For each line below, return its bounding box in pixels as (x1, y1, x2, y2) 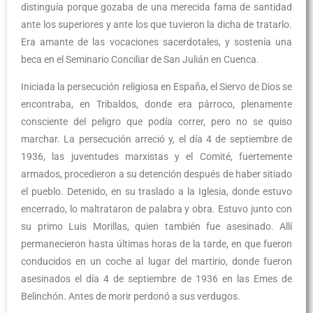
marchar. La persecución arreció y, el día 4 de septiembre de (21, 133, 292, 145)
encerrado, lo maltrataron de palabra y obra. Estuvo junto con (21, 203, 292, 214)
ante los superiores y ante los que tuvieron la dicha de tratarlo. (21, 19, 292, 30)
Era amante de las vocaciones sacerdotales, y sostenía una (21, 36, 292, 48)
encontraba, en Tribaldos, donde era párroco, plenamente (21, 99, 292, 110)
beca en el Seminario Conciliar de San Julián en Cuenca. (21, 54, 259, 65)
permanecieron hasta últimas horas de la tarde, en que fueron (21, 238, 292, 249)
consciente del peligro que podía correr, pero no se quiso (21, 116, 292, 127)
